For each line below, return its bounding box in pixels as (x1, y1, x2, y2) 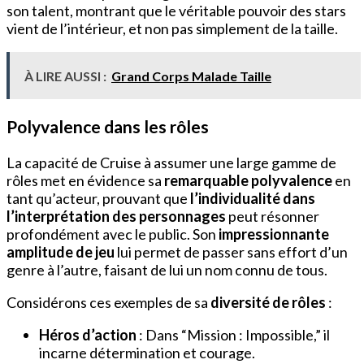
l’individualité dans (190, 188, 315, 207)
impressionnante (219, 224, 329, 243)
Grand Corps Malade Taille (111, 67, 271, 84)
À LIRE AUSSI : (24, 67, 106, 84)
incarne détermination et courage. (39, 343, 255, 362)
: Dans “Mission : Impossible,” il (139, 325, 330, 344)
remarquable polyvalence (164, 171, 332, 189)
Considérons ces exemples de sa (6, 292, 210, 311)
